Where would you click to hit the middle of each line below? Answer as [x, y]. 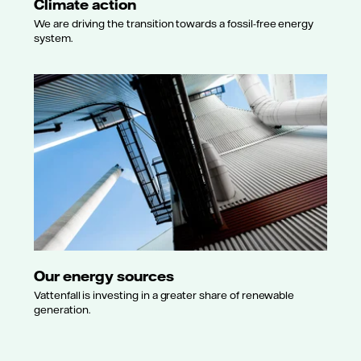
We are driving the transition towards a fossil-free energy [174, 24]
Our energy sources [104, 275]
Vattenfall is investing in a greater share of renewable [164, 295]
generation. [62, 310]
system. [53, 38]
